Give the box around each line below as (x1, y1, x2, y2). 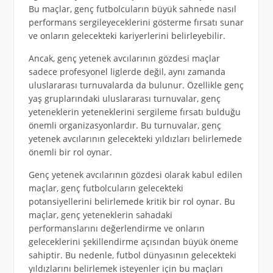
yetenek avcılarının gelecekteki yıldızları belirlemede (28, 133, 242, 145)
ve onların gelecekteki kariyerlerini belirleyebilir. (28, 30, 225, 42)
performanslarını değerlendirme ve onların (28, 222, 205, 235)
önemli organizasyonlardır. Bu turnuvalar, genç (28, 119, 221, 132)
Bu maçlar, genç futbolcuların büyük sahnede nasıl (28, 3, 236, 15)
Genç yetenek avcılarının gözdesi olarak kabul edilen (28, 169, 243, 181)
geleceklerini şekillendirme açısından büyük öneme (28, 236, 238, 248)
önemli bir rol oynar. (28, 146, 112, 158)
